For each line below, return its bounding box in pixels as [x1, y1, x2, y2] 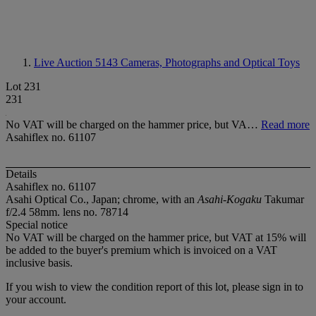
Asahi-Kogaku [197, 193, 262, 206]
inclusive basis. [6, 257, 73, 269]
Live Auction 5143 [34, 56, 121, 68]
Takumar [262, 193, 304, 206]
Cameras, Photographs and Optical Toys [121, 56, 300, 68]
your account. [6, 293, 66, 306]
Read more [261, 119, 310, 130]
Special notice [6, 219, 68, 231]
